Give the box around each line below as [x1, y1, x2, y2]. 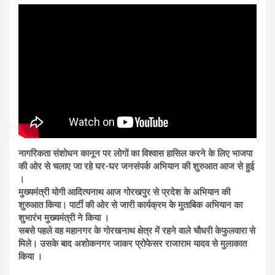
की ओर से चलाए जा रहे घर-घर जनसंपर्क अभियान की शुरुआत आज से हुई [18, 160, 254, 172]
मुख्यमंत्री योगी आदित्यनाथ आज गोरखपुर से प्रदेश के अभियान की [18, 186, 230, 198]
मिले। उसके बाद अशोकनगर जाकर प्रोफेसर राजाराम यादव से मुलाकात [18, 238, 247, 249]
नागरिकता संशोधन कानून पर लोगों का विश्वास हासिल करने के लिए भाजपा [18, 147, 252, 159]
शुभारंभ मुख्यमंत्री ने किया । [18, 212, 109, 223]
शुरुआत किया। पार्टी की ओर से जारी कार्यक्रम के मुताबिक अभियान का [18, 199, 242, 211]
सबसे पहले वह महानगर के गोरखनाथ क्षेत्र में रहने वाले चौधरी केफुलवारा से [18, 225, 255, 236]
